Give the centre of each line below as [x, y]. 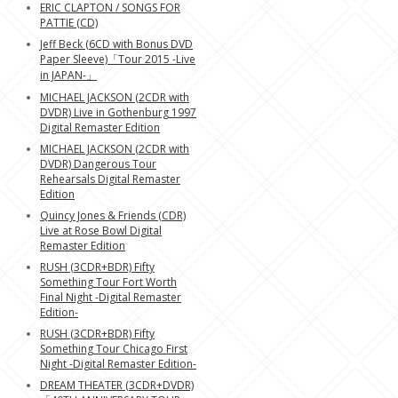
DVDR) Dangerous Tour [98, 164]
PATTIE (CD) [69, 23]
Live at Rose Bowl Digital [101, 231]
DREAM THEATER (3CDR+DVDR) [117, 385]
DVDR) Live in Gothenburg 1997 [118, 112]
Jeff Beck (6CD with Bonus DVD [116, 44]
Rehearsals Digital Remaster [110, 179]
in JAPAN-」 [68, 75]
